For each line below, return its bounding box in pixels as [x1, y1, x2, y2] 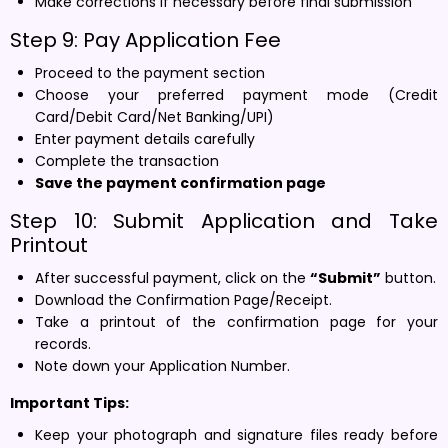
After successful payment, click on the [35, 267, 310, 288]
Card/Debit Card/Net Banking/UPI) [35, 106, 274, 127]
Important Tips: [10, 392, 129, 413]
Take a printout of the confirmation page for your [35, 311, 438, 332]
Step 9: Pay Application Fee [10, 25, 281, 54]
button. [381, 267, 436, 288]
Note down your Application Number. [35, 355, 290, 376]
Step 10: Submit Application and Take [10, 206, 438, 235]
